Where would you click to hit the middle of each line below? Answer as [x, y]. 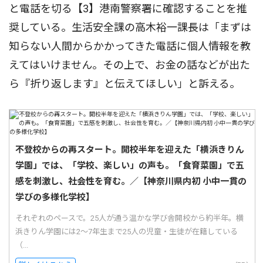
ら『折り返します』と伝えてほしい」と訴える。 [124, 84]
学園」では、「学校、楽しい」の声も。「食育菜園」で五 [130, 166]
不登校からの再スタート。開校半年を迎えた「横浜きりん [130, 150]
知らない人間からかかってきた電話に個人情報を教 [130, 46]
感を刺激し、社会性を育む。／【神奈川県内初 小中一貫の [131, 182]
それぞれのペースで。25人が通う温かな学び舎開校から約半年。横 [129, 218]
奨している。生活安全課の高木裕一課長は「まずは [130, 28]
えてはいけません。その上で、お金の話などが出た [129, 65]
